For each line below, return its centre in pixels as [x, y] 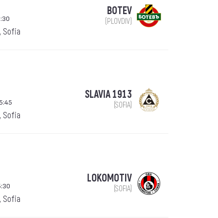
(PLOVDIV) [118, 21]
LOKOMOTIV [109, 178]
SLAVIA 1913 [108, 95]
